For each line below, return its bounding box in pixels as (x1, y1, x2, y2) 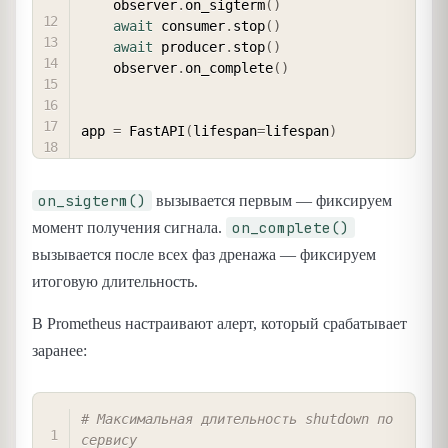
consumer (153, 18, 225, 35)
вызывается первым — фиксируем (152, 192, 392, 210)
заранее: (32, 341, 87, 359)
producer (153, 39, 225, 56)
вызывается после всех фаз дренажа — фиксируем (32, 246, 376, 264)
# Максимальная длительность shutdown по (81, 411, 393, 428)
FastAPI (121, 123, 185, 140)
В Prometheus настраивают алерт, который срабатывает (32, 314, 407, 332)
